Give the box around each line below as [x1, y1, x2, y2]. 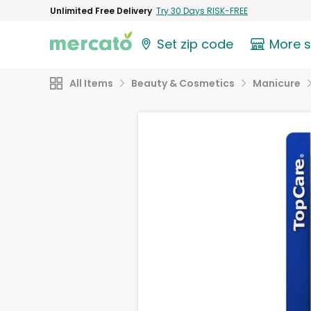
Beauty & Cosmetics [131, 76, 235, 90]
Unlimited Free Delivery [50, 4, 152, 17]
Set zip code [157, 35, 234, 53]
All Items [69, 76, 113, 90]
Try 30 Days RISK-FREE [156, 4, 248, 17]
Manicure [253, 76, 301, 90]
